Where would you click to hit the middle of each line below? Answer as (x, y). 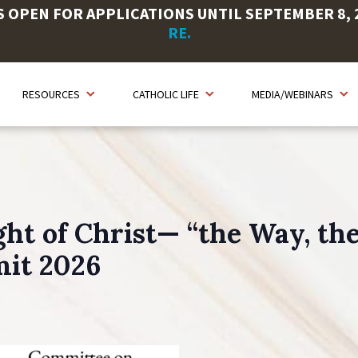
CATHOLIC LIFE (166, 94)
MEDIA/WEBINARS (292, 94)
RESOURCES (51, 94)
